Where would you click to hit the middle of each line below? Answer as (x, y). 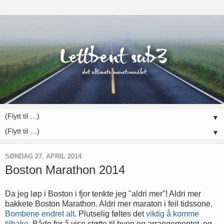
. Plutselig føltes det (110, 213)
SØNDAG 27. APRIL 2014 (43, 156)
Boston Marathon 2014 (65, 170)
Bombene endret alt (40, 213)
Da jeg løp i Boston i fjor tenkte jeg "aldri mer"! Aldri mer (103, 193)
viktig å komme (172, 213)
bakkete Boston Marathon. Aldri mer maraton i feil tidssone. (109, 203)
